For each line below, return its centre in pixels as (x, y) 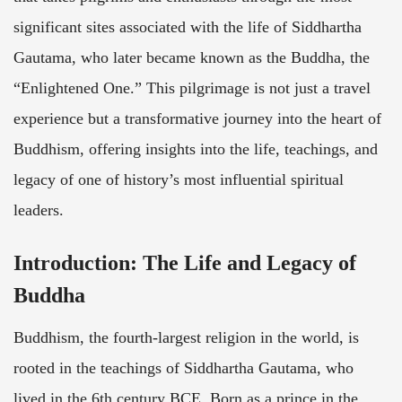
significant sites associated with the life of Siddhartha (188, 27)
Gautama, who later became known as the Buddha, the (192, 58)
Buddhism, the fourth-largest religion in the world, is (186, 338)
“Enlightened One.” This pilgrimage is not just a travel (192, 88)
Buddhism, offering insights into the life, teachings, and (196, 149)
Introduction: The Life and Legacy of (185, 263)
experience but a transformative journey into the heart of (197, 119)
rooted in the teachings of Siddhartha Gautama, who (184, 368)
